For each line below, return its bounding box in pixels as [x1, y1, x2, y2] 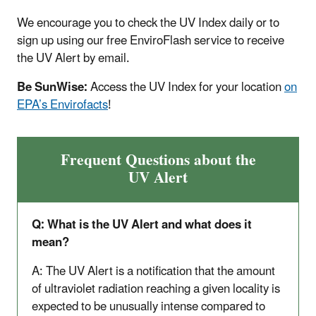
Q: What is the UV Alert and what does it [32, 212, 252, 238]
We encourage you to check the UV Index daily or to [17, 10, 279, 36]
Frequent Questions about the [60, 144, 256, 176]
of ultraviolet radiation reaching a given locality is [32, 276, 280, 302]
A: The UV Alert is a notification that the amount [32, 258, 275, 284]
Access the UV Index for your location [90, 74, 284, 100]
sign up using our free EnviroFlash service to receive [17, 28, 284, 54]
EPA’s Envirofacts [17, 92, 108, 118]
